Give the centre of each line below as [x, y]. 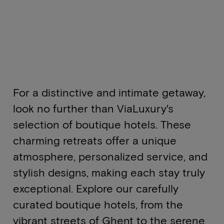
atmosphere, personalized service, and [110, 156]
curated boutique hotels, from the [98, 204]
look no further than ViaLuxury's [93, 108]
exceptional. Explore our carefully [95, 188]
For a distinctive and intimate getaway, [109, 92]
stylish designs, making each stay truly [109, 172]
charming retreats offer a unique [94, 140]
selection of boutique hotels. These [102, 124]
